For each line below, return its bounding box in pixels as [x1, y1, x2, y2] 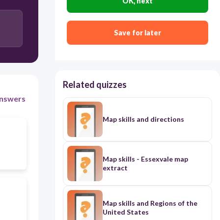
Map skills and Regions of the [102, 199, 197, 208]
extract [102, 164, 128, 172]
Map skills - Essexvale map [102, 155, 188, 164]
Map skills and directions [102, 115, 184, 124]
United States [102, 208, 149, 217]
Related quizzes [62, 79, 127, 90]
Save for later [113, 28, 161, 37]
